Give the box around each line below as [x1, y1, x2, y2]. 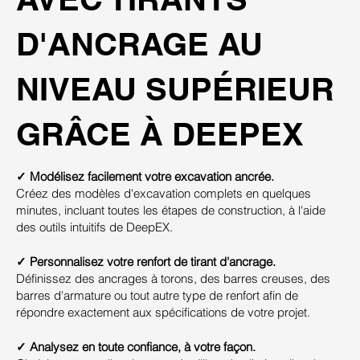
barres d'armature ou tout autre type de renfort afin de [16, 287, 298, 303]
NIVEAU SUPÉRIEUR [16, 69, 334, 108]
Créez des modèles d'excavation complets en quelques [16, 185, 311, 201]
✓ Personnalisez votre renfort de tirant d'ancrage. [16, 253, 276, 269]
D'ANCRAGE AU [16, 24, 263, 63]
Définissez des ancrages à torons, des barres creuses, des [16, 270, 330, 286]
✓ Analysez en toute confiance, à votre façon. [16, 338, 256, 354]
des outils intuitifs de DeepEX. [16, 219, 173, 235]
